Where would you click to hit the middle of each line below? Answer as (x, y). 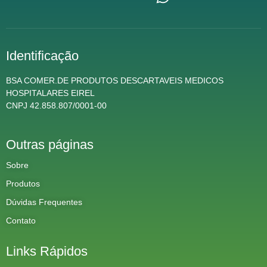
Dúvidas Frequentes (44, 202)
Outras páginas (50, 145)
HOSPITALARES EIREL (50, 93)
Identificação (42, 55)
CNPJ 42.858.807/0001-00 (56, 105)
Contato (21, 221)
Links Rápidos (47, 252)
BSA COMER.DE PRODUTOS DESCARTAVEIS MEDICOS (115, 80)
